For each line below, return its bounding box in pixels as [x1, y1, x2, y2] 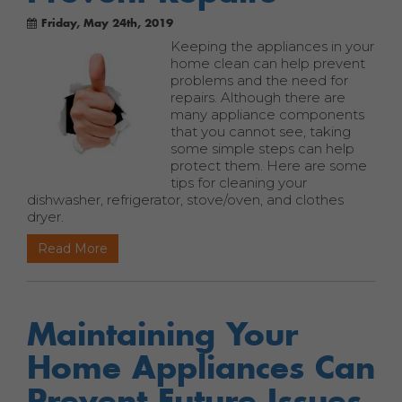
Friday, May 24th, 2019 [41, 16, 173, 30]
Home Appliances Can [27, 347, 375, 387]
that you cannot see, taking [170, 123, 351, 140]
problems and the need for [170, 72, 348, 89]
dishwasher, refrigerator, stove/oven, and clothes [27, 191, 344, 208]
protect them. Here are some [170, 157, 367, 174]
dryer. [27, 208, 64, 225]
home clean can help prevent [170, 55, 365, 72]
